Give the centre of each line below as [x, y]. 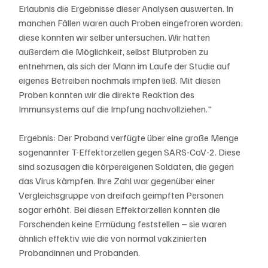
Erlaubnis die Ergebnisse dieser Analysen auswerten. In [127, 8]
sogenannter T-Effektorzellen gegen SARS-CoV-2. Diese [131, 152]
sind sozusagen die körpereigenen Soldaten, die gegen [127, 166]
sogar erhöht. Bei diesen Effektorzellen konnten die [121, 209]
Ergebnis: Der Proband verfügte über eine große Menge [130, 137]
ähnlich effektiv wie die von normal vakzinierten [114, 238]
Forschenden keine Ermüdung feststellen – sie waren [124, 223]
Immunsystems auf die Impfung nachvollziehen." [116, 109]
